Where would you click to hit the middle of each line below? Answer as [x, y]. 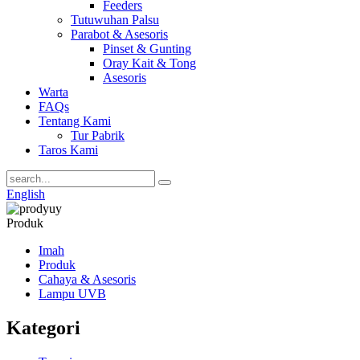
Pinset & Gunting [147, 49]
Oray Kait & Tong [149, 63]
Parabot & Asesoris [119, 34]
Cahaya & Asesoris [87, 279]
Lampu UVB [72, 294]
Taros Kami [68, 150]
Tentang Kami [75, 121]
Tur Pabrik [98, 135]
